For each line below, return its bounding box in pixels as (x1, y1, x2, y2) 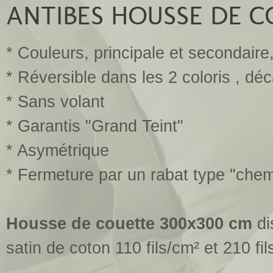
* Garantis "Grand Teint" (6, 117, 183, 135)
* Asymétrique (6, 141, 109, 160)
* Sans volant (6, 93, 105, 111)
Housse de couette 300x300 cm (6, 214, 252, 233)
